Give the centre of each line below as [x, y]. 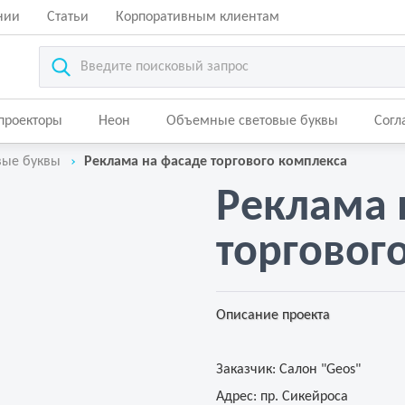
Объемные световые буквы [252, 121]
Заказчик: [246, 370]
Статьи [68, 17]
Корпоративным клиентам [198, 17]
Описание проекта [273, 316]
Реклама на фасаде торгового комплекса [216, 162]
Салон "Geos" [318, 370]
